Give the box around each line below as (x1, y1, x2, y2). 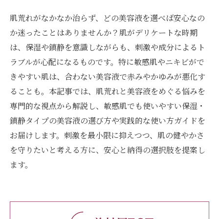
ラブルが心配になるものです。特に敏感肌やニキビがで (10, 56, 204, 67)
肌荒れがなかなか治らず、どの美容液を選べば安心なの (10, 12, 205, 23)
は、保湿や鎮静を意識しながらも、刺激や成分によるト (10, 42, 205, 53)
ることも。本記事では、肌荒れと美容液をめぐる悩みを (10, 86, 205, 97)
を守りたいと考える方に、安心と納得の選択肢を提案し (10, 144, 205, 155)
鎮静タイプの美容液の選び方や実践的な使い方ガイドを (10, 115, 205, 126)
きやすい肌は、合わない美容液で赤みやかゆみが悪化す (10, 71, 205, 82)
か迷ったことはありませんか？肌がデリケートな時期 (10, 27, 197, 38)
